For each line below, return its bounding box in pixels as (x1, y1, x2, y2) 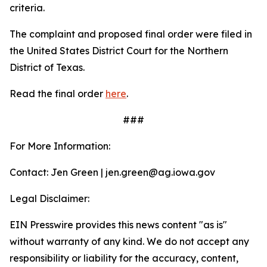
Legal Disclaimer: (10, 193, 89, 204)
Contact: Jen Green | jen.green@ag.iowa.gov (10, 166, 215, 178)
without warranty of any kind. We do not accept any (10, 235, 249, 247)
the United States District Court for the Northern (10, 45, 228, 57)
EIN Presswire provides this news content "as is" (10, 219, 227, 231)
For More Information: (10, 140, 110, 152)
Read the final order (10, 88, 105, 100)
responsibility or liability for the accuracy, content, (10, 252, 238, 264)
